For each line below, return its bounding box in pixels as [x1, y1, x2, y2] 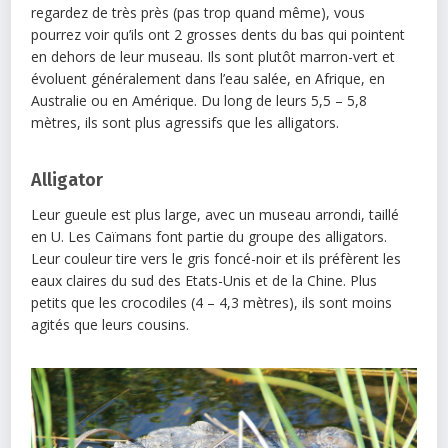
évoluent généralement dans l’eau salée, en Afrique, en [31, 68, 386, 88]
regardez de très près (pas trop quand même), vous [31, 2, 366, 22]
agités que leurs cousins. [31, 314, 190, 334]
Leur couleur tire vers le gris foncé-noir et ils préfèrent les [31, 248, 402, 268]
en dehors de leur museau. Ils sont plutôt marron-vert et [31, 46, 396, 66]
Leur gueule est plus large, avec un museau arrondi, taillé [31, 204, 400, 224]
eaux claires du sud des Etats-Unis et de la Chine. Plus [31, 270, 378, 290]
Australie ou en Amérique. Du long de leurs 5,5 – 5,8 [31, 90, 368, 110]
